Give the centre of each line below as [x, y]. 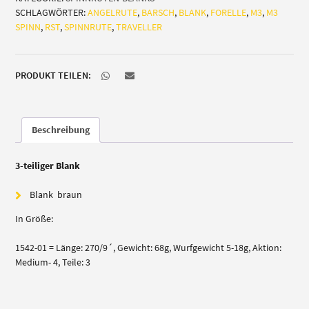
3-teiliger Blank [48, 166]
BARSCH [158, 13]
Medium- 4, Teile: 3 [53, 262]
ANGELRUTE [113, 13]
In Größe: [34, 219]
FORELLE [229, 13]
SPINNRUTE [88, 27]
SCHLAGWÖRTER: [52, 13]
